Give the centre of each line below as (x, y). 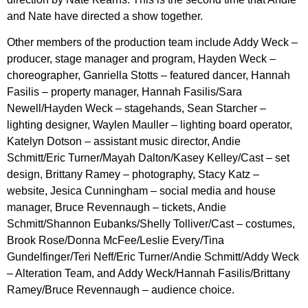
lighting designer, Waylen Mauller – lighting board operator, (150, 125)
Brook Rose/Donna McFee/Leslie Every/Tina (115, 241)
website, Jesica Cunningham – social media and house (141, 191)
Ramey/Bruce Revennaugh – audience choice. (121, 290)
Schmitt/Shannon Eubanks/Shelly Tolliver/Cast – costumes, (151, 224)
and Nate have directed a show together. (105, 16)
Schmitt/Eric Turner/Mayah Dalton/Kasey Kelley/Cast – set (148, 158)
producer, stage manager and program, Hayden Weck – (141, 59)
